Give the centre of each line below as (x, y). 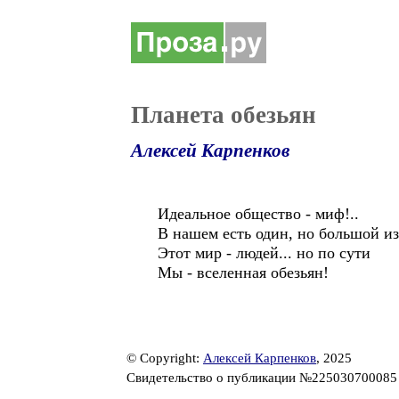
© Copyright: (165, 358)
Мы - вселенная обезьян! (243, 273)
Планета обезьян (224, 115)
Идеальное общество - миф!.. (258, 214)
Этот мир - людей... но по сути (264, 253)
